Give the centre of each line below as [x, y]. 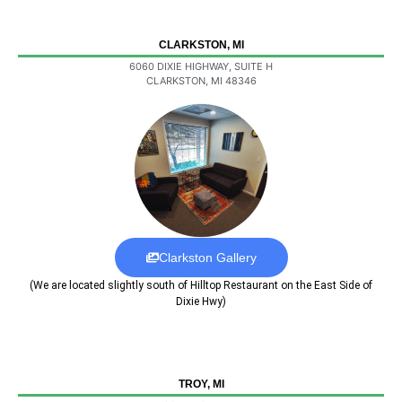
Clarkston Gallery [207, 257]
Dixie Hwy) [201, 301]
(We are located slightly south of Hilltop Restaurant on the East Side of [201, 285]
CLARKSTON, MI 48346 [201, 81]
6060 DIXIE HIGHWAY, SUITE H [201, 66]
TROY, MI [201, 384]
